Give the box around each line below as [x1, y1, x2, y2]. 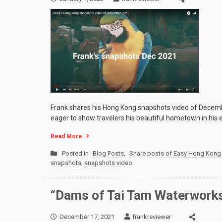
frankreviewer [132, 213, 171, 221]
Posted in [62, 150, 90, 158]
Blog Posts [93, 150, 124, 158]
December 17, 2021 [59, 213, 114, 221]
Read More [51, 133, 82, 140]
